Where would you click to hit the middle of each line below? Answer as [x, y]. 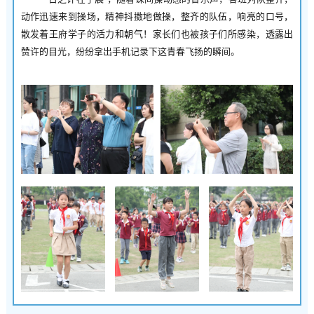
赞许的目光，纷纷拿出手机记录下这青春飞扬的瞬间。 [130, 52]
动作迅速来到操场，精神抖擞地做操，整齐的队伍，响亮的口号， [157, 17]
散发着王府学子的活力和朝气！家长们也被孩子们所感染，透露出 [157, 34]
